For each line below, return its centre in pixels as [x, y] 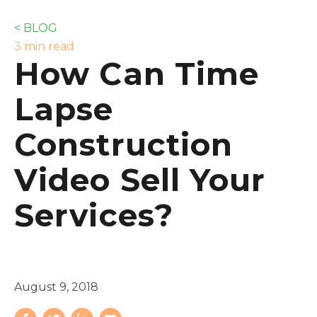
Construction [124, 144]
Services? [94, 215]
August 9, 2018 [56, 287]
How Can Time [137, 73]
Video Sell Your [140, 179]
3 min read [44, 46]
